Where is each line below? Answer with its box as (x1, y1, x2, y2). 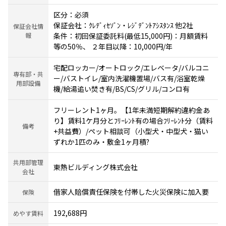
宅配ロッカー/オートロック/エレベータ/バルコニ (53, 63, 209, 73)
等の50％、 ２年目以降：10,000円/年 (53, 41, 173, 52)
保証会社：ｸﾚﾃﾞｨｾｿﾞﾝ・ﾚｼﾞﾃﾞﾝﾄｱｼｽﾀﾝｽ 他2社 (53, 20, 193, 31)
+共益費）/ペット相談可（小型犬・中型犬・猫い (53, 126, 208, 137)
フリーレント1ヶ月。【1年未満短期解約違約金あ (53, 105, 210, 116)
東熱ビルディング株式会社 (53, 161, 138, 172)
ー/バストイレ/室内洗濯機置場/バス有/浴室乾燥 (53, 73, 205, 84)
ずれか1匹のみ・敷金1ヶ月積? (53, 137, 149, 147)
